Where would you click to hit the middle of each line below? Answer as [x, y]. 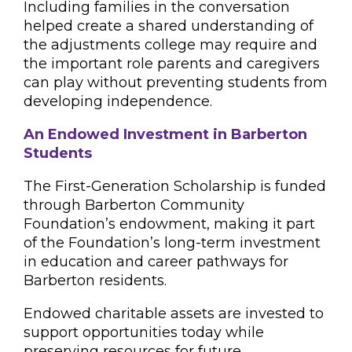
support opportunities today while [144, 332]
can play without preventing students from [176, 82]
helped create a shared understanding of [169, 26]
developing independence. [118, 101]
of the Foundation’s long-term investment [172, 243]
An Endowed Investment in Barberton [165, 134]
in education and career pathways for [156, 262]
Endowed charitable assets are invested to [174, 313]
